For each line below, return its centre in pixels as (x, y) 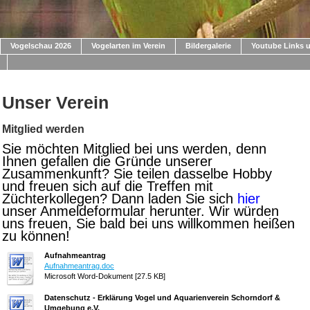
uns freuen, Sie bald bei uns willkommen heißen (148, 224)
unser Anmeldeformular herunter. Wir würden (140, 211)
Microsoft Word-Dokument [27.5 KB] (105, 276)
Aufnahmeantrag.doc (79, 266)
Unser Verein (55, 102)
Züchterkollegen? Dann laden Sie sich (120, 199)
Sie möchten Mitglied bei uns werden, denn (134, 149)
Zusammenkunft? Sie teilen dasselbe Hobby (137, 174)
